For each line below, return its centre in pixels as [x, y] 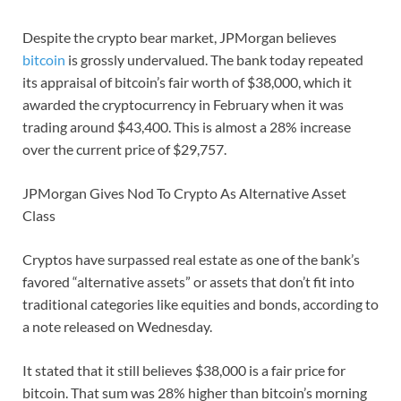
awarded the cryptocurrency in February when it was [183, 105]
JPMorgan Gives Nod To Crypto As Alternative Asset [184, 193]
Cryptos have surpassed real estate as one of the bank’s [191, 260]
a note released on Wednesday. [117, 327]
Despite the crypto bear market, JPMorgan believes [179, 38]
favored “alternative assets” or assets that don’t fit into [188, 282]
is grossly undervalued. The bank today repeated [214, 60]
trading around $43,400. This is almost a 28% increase [187, 127]
